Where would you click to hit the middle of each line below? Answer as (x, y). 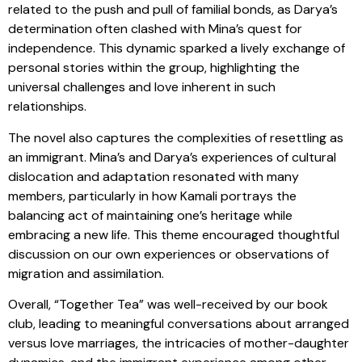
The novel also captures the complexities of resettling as (176, 137)
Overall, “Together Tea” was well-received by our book (168, 304)
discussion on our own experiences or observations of (168, 254)
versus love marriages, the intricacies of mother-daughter (179, 343)
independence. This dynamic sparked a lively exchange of (177, 48)
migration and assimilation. (86, 273)
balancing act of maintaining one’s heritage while (150, 215)
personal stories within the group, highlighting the (154, 68)
